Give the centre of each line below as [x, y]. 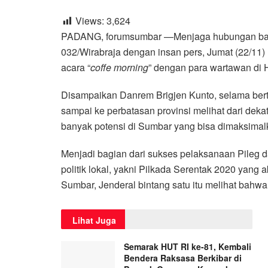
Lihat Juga [94, 220]
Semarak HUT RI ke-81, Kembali [188, 246]
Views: [90, 20]
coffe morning [119, 67]
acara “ [76, 67]
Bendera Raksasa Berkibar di [183, 258]
